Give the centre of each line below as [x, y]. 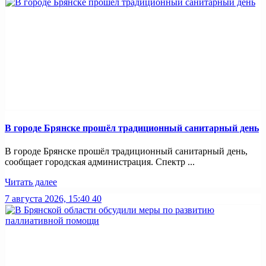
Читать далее [31, 182]
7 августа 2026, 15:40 [47, 199]
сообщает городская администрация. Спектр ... [100, 162]
